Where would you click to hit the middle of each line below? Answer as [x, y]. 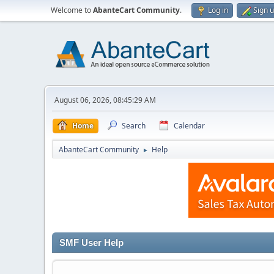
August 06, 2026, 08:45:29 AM [105, 100]
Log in [218, 10]
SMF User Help [91, 243]
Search [134, 126]
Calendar [189, 126]
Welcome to [72, 10]
